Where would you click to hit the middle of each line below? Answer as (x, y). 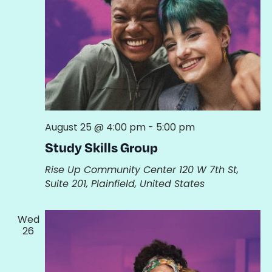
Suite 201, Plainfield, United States (124, 183)
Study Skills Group (101, 147)
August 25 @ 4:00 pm (95, 127)
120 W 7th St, (209, 169)
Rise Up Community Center (112, 169)
